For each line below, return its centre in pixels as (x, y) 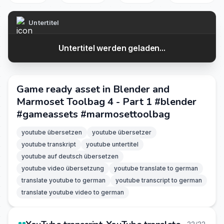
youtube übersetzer (122, 132)
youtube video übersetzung (63, 168)
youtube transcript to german (159, 180)
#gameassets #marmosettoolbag (93, 114)
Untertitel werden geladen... (112, 48)
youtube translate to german (156, 168)
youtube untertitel (112, 144)
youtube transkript (49, 144)
